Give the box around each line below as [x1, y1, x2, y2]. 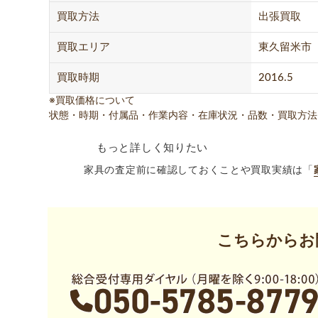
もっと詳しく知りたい [96, 143, 209, 153]
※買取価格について [49, 95, 135, 106]
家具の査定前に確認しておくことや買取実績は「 [83, 165, 314, 175]
